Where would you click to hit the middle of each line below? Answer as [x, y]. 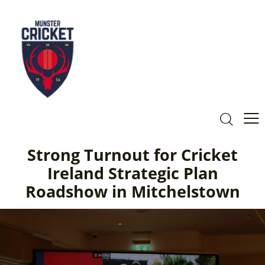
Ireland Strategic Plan [132, 173]
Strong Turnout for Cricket [132, 154]
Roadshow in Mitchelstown [132, 191]
